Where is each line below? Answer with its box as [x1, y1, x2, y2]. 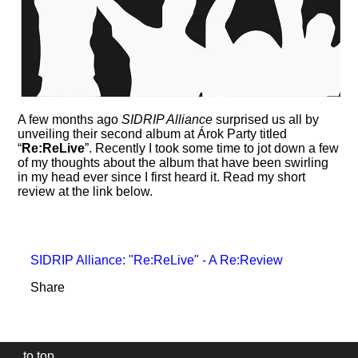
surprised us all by [213, 113, 320, 127]
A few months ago [18, 113, 122, 127]
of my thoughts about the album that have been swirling [18, 156, 329, 170]
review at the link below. [18, 185, 153, 199]
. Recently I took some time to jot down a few [89, 141, 340, 156]
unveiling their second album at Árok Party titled [18, 127, 288, 141]
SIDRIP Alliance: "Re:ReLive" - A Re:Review [30, 253, 284, 268]
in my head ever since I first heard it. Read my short [18, 170, 306, 185]
